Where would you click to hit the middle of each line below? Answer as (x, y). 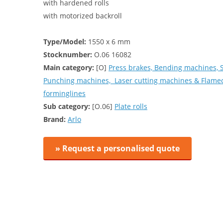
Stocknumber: (68, 55)
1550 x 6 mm (108, 42)
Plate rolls (131, 106)
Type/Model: (65, 42)
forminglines (64, 93)
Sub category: (67, 106)
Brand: (55, 119)
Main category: (69, 67)
